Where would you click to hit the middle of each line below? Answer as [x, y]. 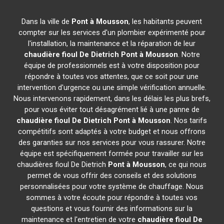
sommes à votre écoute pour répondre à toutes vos [112, 197]
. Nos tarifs [189, 120]
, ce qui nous [186, 164]
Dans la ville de [47, 21]
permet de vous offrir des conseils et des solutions [112, 175]
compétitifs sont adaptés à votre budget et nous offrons [112, 131]
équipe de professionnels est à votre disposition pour [112, 65]
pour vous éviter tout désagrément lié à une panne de [112, 109]
